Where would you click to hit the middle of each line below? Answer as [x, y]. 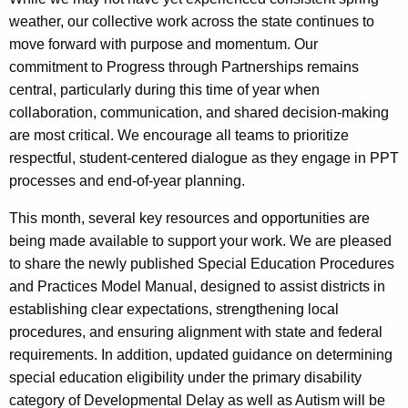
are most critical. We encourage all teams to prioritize [179, 136]
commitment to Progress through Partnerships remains [184, 67]
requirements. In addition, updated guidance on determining [201, 355]
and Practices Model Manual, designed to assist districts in [197, 287]
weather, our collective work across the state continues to [192, 22]
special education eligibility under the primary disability [185, 378]
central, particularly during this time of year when [164, 90]
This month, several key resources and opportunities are [189, 219]
